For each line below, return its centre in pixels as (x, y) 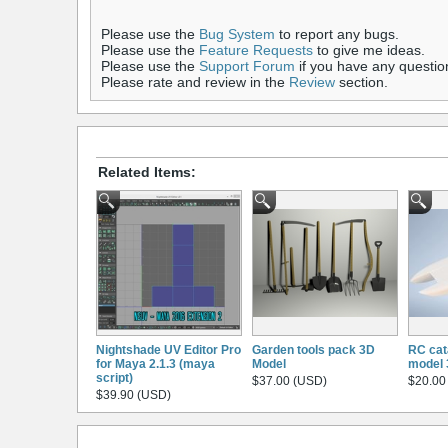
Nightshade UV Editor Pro (168, 349)
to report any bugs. (337, 34)
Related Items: (147, 171)
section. (361, 82)
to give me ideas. (369, 50)
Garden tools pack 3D (313, 349)
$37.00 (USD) (289, 380)
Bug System (237, 34)
